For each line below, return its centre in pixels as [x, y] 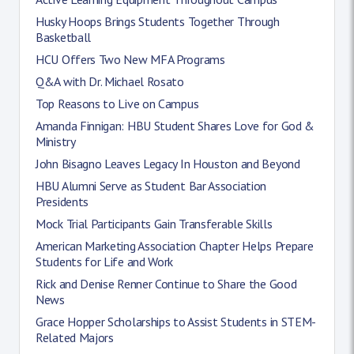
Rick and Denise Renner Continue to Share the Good [166, 283]
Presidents [62, 201]
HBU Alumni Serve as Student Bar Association [151, 185]
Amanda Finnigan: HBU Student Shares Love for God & [175, 125]
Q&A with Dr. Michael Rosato [110, 81]
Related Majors [75, 337]
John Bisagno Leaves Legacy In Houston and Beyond [168, 163]
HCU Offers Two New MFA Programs [130, 59]
